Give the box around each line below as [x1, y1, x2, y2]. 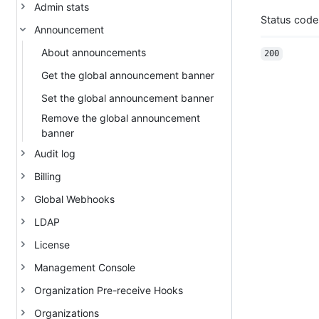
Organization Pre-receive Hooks [34, 283, 183, 296]
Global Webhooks [34, 192, 115, 205]
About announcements [41, 46, 146, 58]
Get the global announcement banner [41, 68, 214, 81]
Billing [34, 169, 61, 182]
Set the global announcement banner [41, 91, 214, 104]
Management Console [34, 261, 135, 273]
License [34, 238, 70, 251]
